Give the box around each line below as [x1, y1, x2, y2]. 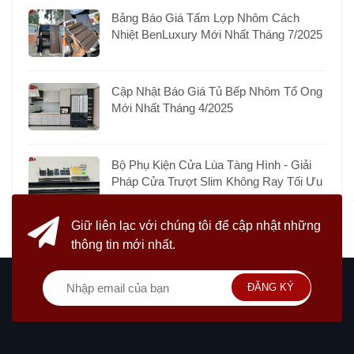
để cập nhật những [212, 219, 321, 233]
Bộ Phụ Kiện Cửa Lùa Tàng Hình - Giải [111, 158, 311, 172]
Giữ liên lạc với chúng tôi [71, 219, 212, 233]
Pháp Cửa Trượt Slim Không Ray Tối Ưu [111, 175, 322, 189]
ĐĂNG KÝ [247, 281, 294, 294]
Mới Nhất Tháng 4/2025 [111, 101, 233, 115]
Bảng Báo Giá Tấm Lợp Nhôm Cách [111, 11, 299, 25]
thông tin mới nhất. [71, 238, 175, 252]
